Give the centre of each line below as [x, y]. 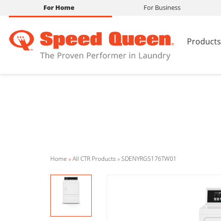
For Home [59, 7]
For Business [162, 7]
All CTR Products [94, 159]
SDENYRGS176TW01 [149, 159]
